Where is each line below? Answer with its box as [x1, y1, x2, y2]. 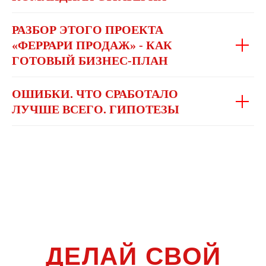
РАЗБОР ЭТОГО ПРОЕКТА [12, 23, 163, 36]
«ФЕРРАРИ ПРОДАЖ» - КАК [12, 39, 172, 52]
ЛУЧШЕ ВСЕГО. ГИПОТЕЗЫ [12, 103, 179, 116]
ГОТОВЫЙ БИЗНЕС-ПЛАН [12, 54, 168, 67]
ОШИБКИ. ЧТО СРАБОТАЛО [12, 87, 178, 100]
